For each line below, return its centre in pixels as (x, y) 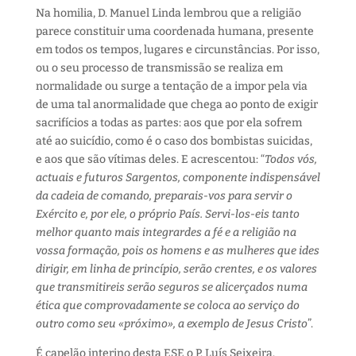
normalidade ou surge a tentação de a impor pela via (171, 86)
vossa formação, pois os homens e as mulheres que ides (177, 251)
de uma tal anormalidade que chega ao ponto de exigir (176, 104)
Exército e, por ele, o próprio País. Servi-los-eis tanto (167, 214)
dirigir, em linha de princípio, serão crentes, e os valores (176, 269)
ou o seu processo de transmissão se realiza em (159, 68)
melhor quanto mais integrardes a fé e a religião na (166, 232)
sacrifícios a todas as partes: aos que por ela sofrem (168, 123)
